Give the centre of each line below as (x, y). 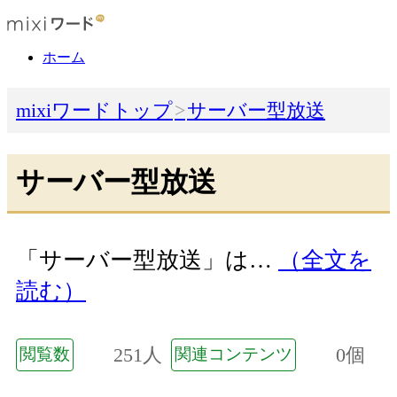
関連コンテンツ (234, 354)
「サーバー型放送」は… (147, 261)
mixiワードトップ (94, 111)
